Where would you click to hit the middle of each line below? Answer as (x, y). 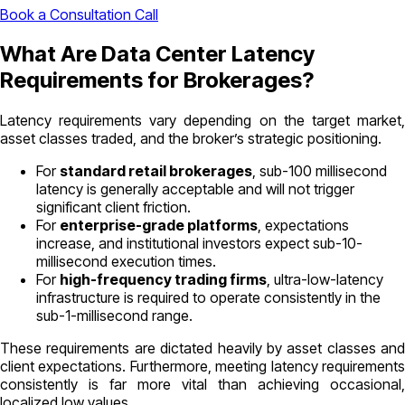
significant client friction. (113, 207)
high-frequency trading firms (163, 280)
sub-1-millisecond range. (114, 316)
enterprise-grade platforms (159, 226)
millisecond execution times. (126, 262)
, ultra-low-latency (325, 280)
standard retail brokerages (156, 171)
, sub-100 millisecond (320, 171)
